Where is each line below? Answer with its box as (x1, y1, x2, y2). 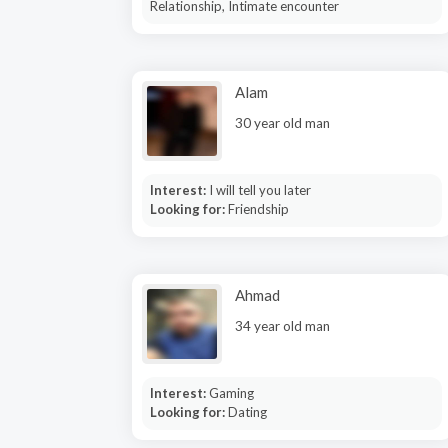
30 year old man (235, 115, 330, 131)
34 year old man (235, 318, 330, 334)
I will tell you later (208, 182, 311, 198)
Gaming (208, 385, 254, 401)
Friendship (227, 201, 289, 217)
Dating (227, 404, 267, 420)
